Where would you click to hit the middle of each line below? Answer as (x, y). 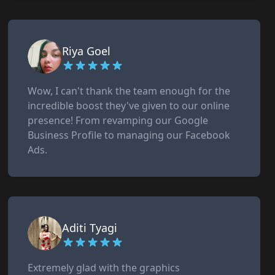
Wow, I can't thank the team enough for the (129, 91)
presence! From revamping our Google (118, 120)
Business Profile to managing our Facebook (129, 135)
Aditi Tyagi (90, 228)
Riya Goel (87, 51)
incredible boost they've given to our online (129, 106)
